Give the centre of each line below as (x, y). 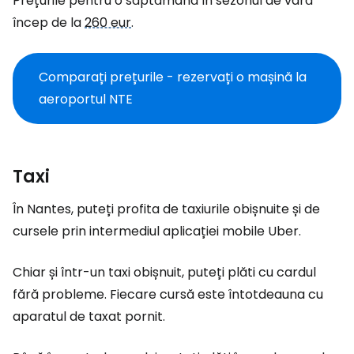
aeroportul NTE (86, 99)
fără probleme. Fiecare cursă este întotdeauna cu (168, 294)
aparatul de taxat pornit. (89, 316)
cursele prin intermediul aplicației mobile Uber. (157, 231)
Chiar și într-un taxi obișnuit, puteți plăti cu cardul (164, 272)
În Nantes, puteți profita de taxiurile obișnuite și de (166, 209)
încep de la (49, 23)
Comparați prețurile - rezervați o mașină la (173, 77)
